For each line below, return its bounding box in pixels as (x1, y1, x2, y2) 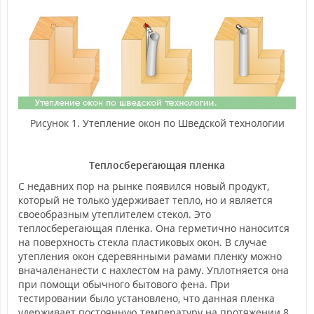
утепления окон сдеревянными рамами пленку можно (18, 250, 282, 264)
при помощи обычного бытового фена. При (18, 278, 230, 292)
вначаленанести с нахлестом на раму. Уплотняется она (18, 264, 289, 278)
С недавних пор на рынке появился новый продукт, (18, 179, 269, 193)
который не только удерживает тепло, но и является (18, 193, 273, 207)
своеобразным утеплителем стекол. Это (18, 207, 211, 221)
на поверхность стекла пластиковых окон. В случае (18, 235, 267, 250)
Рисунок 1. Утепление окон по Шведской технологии (29, 116, 285, 130)
